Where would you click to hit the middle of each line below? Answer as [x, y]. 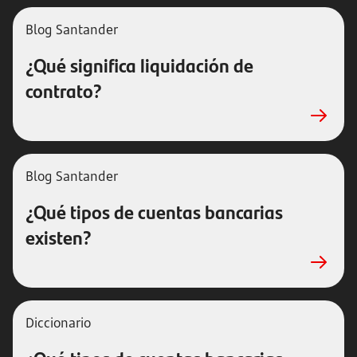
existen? [59, 237]
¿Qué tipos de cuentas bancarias [154, 211]
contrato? [64, 90]
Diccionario [58, 323]
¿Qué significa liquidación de [139, 65]
